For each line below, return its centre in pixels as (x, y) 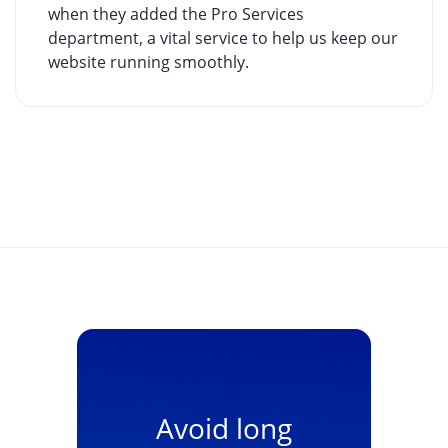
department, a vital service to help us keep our (223, 38)
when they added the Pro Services (176, 14)
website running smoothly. (148, 62)
